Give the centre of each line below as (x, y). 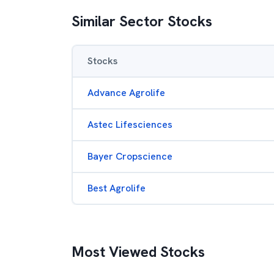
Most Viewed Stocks (138, 252)
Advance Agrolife (126, 93)
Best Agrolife (117, 188)
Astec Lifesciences (130, 124)
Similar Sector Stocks (142, 21)
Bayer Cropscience (130, 156)
